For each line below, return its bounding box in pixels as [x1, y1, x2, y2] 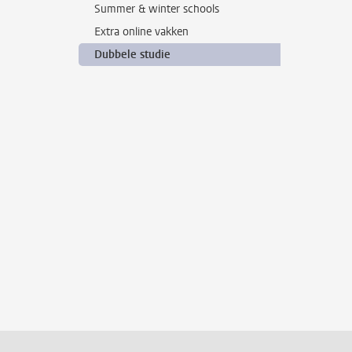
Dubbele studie [94, 47, 170, 62]
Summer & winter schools [94, 2, 219, 16]
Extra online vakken [94, 24, 189, 39]
